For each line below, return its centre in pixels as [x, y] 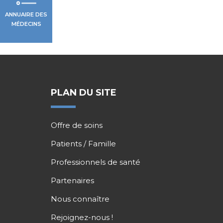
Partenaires [72, 180]
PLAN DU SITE [84, 92]
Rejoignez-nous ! [82, 217]
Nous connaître [80, 199]
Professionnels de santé [96, 162]
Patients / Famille [83, 143]
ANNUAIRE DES [26, 14]
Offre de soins [77, 125]
